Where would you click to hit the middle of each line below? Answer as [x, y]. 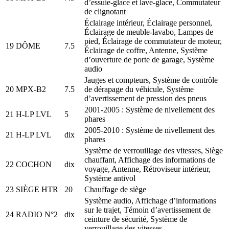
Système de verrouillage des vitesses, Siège [154, 150]
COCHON [34, 164]
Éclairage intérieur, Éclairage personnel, [148, 22]
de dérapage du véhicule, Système [139, 89]
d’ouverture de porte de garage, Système [149, 59]
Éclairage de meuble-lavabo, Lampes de [149, 32]
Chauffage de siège [115, 189]
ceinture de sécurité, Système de [136, 219]
